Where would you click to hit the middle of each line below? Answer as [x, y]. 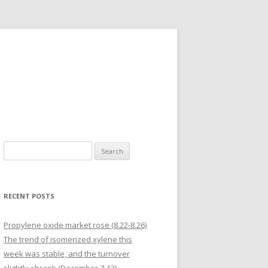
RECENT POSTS [29, 196]
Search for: [24, 148]
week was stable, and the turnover [67, 254]
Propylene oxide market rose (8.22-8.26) [75, 225]
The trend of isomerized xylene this [68, 239]
